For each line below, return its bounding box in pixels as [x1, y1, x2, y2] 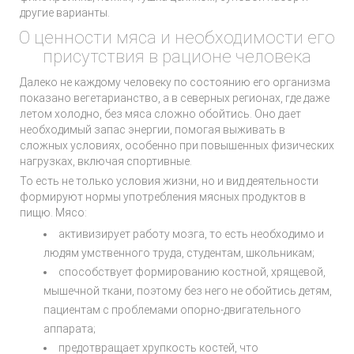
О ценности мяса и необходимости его [19, 28, 335, 47]
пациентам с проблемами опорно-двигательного [43, 303, 301, 316]
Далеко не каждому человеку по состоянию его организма [20, 76, 330, 88]
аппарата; [43, 322, 96, 335]
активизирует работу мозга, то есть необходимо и [58, 228, 324, 240]
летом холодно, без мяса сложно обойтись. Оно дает [20, 107, 301, 120]
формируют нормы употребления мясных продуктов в [20, 190, 306, 203]
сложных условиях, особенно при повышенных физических [20, 139, 334, 152]
